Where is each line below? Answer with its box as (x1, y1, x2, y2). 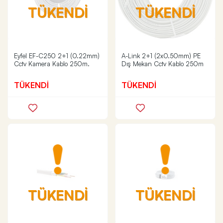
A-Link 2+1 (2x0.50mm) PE (121, 52, 201, 60)
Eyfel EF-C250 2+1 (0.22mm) (14, 52, 100, 60)
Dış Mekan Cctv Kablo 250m (121, 60, 204, 68)
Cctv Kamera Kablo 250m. (14, 60, 90, 68)
